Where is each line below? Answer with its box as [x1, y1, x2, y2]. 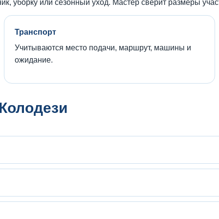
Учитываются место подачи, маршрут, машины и [15, 43, 191, 52]
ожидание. [15, 55, 53, 64]
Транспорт [15, 27, 56, 36]
